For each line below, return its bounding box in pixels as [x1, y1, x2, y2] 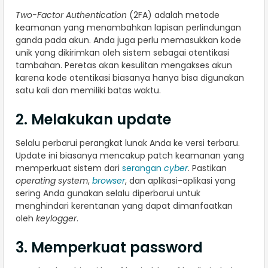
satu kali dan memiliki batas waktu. [16, 84, 161, 97]
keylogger [36, 212, 77, 225]
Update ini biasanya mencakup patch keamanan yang [16, 150, 244, 162]
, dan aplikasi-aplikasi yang [125, 175, 236, 187]
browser [92, 175, 125, 187]
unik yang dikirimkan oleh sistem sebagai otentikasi [16, 47, 229, 59]
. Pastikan [188, 162, 227, 175]
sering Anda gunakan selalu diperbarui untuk [16, 187, 200, 200]
